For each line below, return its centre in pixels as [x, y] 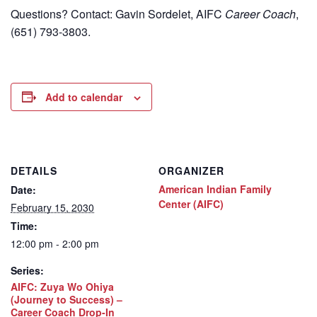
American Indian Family [215, 189]
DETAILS [34, 170]
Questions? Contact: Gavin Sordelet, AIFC [118, 13]
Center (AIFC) [191, 203]
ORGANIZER [191, 170]
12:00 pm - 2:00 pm [55, 243]
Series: [27, 270]
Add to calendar [84, 97]
